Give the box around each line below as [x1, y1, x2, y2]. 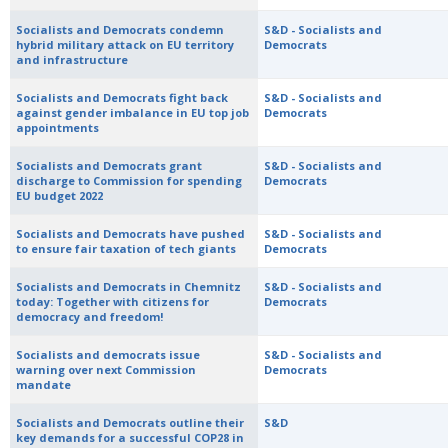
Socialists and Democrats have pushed [16, 226, 246, 241]
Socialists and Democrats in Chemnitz [16, 279, 242, 294]
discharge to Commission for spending [16, 173, 243, 188]
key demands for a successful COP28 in [16, 430, 245, 445]
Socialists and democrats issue [16, 347, 201, 362]
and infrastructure [16, 52, 129, 67]
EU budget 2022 [16, 188, 104, 203]
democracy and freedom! [16, 309, 164, 324]
